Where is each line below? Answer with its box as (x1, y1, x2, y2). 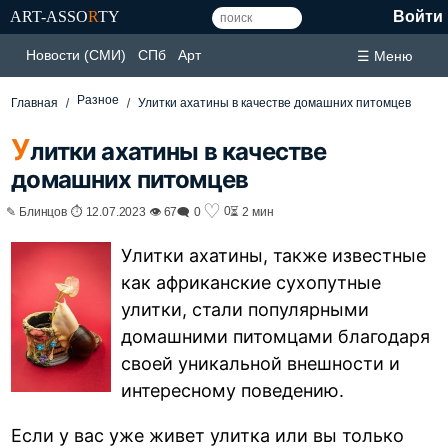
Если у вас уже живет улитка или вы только (11, 424, 405, 446)
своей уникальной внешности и (121, 352, 401, 374)
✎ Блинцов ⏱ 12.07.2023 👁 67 (6, 204, 178, 218)
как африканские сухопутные (121, 271, 382, 293)
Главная (11, 96, 59, 110)
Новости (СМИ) (26, 47, 126, 63)
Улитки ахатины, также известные (121, 244, 427, 266)
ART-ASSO (10, 8, 88, 25)
